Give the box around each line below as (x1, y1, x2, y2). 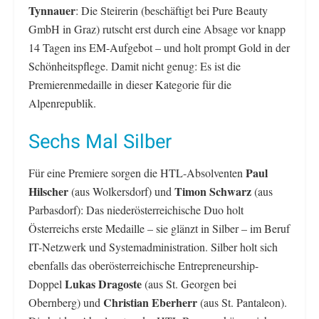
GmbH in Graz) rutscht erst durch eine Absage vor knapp (28, 21, 286, 37)
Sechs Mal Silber (28, 127, 172, 156)
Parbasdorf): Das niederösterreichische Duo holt (28, 202, 244, 218)
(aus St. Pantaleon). (197, 295, 287, 310)
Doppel (28, 276, 65, 292)
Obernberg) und (28, 295, 103, 310)
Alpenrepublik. (28, 95, 96, 111)
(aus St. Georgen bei (142, 276, 236, 292)
